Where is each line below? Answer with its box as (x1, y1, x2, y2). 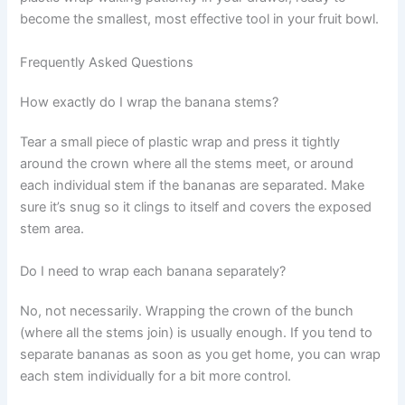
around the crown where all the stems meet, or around (20, 155, 354, 172)
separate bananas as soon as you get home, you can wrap (20, 345, 381, 363)
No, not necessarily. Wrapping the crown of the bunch (20, 302, 354, 319)
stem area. (20, 220, 85, 237)
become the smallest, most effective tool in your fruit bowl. (20, 11, 380, 28)
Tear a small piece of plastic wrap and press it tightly (20, 133, 341, 150)
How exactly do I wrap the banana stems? (20, 93, 279, 110)
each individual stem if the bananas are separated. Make (20, 176, 365, 193)
